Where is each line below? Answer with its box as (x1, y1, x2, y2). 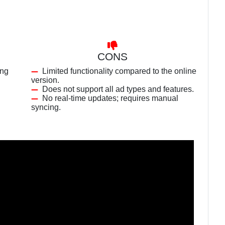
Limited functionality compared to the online (42, 67, 196, 75)
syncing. (31, 103, 61, 111)
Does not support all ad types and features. (42, 85, 194, 93)
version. (31, 76, 59, 84)
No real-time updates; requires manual (42, 94, 178, 102)
